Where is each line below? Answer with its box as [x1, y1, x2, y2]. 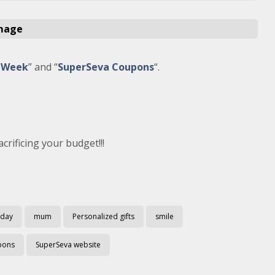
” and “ [28, 60, 58, 74]
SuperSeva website [35, 239, 101, 250]
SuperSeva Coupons [57, 60, 154, 74]
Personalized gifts [72, 211, 134, 222]
